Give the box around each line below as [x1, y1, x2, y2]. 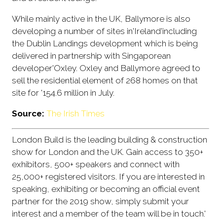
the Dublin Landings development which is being [12, 38, 198, 48]
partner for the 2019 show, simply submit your [12, 196, 189, 206]
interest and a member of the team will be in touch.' [12, 208, 206, 219]
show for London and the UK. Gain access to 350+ [12, 147, 203, 157]
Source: [12, 108, 44, 118]
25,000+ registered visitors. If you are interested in [12, 171, 205, 182]
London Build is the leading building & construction [12, 134, 207, 145]
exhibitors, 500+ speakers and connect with [12, 159, 180, 169]
